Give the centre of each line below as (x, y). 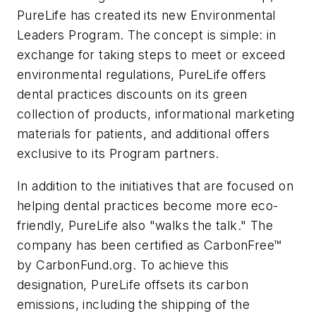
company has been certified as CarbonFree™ (150, 245)
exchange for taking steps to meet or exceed (151, 55)
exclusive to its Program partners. (118, 154)
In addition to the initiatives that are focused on (155, 186)
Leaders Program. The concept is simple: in (147, 35)
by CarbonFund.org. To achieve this (123, 265)
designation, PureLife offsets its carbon (133, 284)
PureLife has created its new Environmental (146, 16)
